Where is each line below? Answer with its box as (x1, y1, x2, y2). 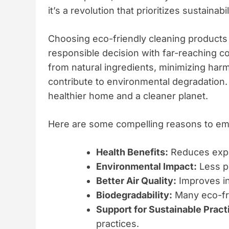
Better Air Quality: (96, 175, 176, 186)
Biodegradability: (96, 189, 172, 200)
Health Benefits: (96, 146, 168, 157)
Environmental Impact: (96, 161, 197, 172)
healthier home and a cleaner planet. (48, 90, 208, 101)
